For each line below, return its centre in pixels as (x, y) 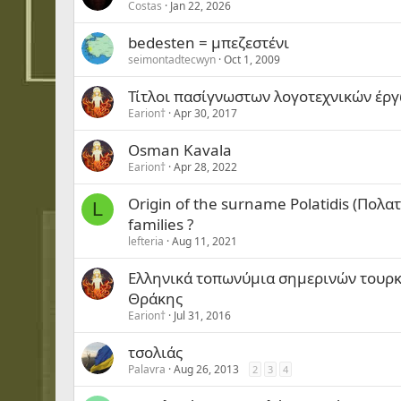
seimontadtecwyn (172, 60)
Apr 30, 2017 (205, 113)
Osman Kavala (180, 150)
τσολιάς (155, 352)
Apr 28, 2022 (205, 167)
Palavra (147, 369)
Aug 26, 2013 (206, 369)
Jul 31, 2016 (202, 316)
